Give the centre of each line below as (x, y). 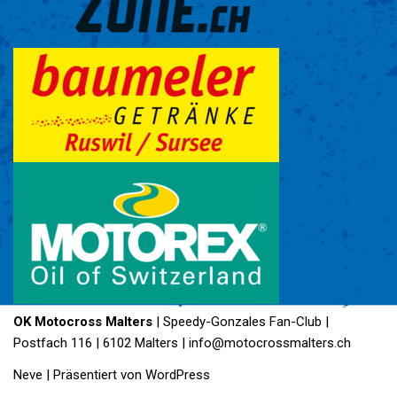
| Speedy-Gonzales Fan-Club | (241, 322)
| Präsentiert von (94, 375)
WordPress (178, 375)
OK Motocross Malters (83, 322)
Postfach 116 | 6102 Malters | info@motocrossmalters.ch (182, 343)
